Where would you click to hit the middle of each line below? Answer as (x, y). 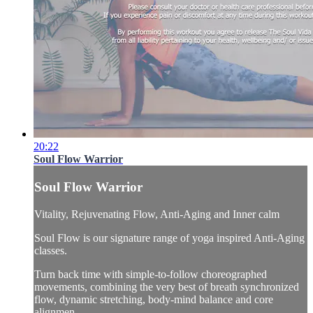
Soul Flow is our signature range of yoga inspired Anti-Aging (169, 238)
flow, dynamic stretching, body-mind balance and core (154, 299)
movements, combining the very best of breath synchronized (167, 286)
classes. (51, 250)
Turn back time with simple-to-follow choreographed (151, 274)
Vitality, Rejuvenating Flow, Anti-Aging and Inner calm (157, 214)
